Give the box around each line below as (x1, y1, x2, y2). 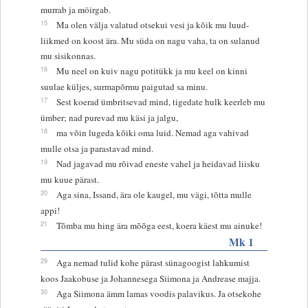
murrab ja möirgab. (40, 3, 111, 16)
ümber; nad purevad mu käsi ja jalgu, (40, 111, 178, 124)
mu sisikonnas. (40, 49, 96, 62)
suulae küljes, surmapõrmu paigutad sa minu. (40, 80, 208, 93)
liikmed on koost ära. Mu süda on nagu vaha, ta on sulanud (40, 34, 260, 47)
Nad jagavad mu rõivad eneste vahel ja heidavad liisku (56, 157, 260, 170)
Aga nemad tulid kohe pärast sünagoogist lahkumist (56, 256, 250, 269)
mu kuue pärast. (40, 173, 99, 186)
